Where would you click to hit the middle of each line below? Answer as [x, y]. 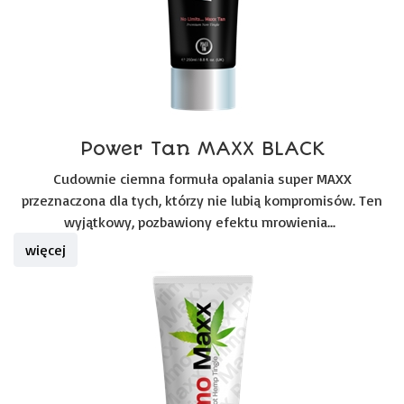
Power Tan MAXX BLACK [202, 148]
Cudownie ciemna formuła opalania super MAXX [202, 179]
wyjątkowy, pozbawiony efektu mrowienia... [202, 222]
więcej [46, 250]
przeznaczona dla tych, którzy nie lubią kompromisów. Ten [202, 200]
